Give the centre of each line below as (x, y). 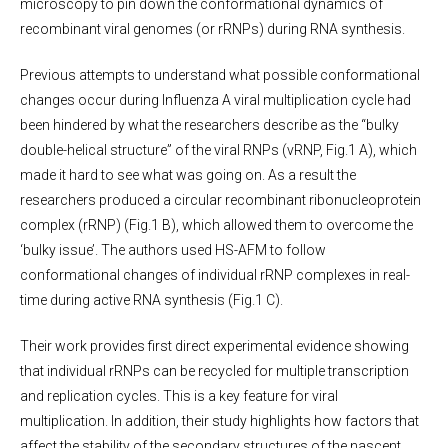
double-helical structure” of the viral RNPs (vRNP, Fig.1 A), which (218, 150)
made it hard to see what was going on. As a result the (188, 175)
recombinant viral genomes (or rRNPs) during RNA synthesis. (212, 29)
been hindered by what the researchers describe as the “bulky (209, 125)
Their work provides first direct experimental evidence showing (214, 346)
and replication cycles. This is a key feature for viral (179, 396)
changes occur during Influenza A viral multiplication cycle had (215, 100)
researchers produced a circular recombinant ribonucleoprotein (220, 200)
